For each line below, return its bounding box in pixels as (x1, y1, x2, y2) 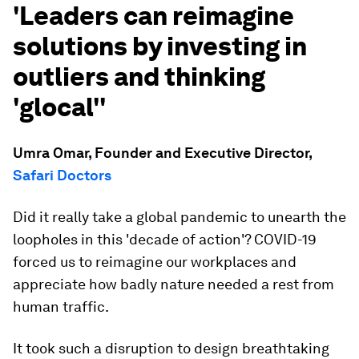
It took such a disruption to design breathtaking (13, 340, 329, 357)
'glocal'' (13, 91, 106, 123)
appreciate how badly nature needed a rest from (13, 276, 334, 292)
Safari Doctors (13, 167, 111, 184)
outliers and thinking (13, 61, 265, 92)
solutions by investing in (13, 30, 307, 62)
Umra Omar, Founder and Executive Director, (13, 144, 312, 161)
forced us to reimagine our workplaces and (13, 253, 296, 270)
